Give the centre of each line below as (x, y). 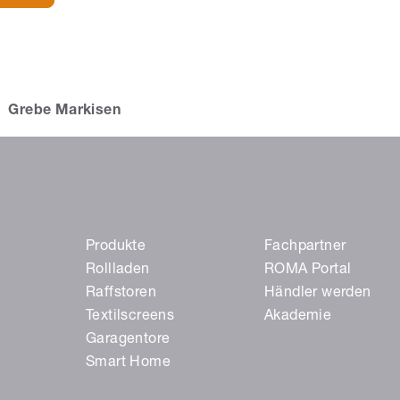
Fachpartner (305, 248)
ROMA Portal (308, 271)
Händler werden (318, 294)
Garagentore (128, 341)
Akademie (298, 317)
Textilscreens (130, 317)
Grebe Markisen (65, 112)
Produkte (116, 248)
